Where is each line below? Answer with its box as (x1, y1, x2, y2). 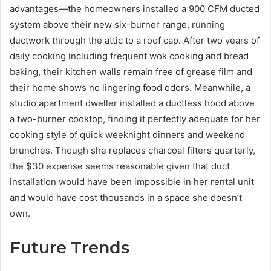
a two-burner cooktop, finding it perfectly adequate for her (10, 113, 260, 125)
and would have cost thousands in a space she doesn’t (10, 192, 242, 204)
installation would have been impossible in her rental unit (10, 176, 254, 188)
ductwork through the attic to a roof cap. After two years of (10, 34, 260, 47)
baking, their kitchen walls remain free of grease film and (10, 66, 252, 78)
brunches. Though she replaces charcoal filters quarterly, (10, 145, 255, 157)
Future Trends (10, 238, 129, 258)
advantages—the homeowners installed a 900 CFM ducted (10, 3, 260, 15)
